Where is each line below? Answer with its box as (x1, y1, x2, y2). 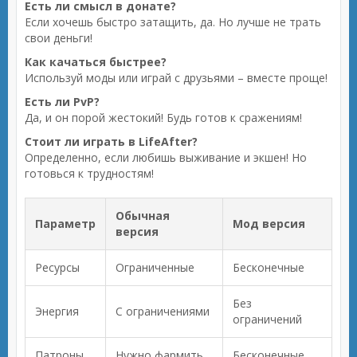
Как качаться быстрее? (25, 54, 167, 69)
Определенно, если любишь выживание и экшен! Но (25, 150, 307, 165)
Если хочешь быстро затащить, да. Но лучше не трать (25, 14, 321, 29)
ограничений (233, 312, 302, 327)
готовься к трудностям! (25, 166, 154, 181)
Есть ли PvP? (25, 94, 100, 109)
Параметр (35, 216, 96, 231)
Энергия (35, 304, 79, 319)
